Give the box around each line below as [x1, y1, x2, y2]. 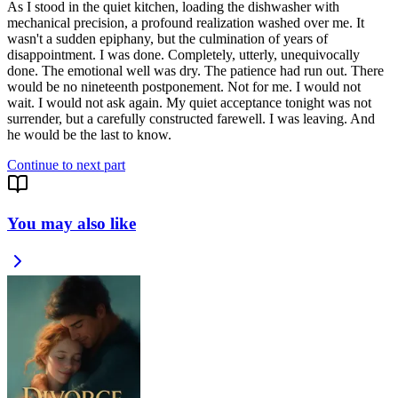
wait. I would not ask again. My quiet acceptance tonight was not [7, 94, 371, 110]
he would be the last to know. [7, 126, 171, 142]
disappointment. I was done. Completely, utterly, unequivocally [7, 46, 360, 62]
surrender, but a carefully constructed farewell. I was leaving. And [7, 110, 375, 126]
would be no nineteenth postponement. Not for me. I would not [7, 78, 361, 94]
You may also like [7, 214, 136, 234]
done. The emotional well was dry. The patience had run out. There [7, 62, 384, 78]
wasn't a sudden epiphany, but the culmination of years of [7, 30, 328, 46]
